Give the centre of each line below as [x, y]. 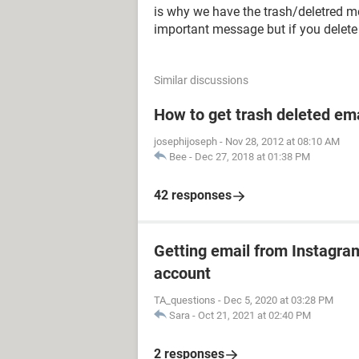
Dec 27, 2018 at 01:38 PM [252, 157]
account [182, 273]
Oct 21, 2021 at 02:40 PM [254, 315]
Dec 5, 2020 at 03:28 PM [278, 300]
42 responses [193, 195]
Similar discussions [201, 80]
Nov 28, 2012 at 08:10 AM [282, 141]
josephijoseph [186, 141]
